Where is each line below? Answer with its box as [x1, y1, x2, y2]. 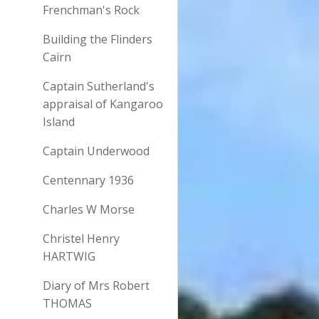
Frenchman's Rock [43, 2, 140, 18]
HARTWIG [43, 249, 95, 264]
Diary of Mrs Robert [43, 278, 150, 293]
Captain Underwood [43, 143, 150, 159]
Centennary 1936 [43, 172, 134, 188]
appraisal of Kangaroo [43, 96, 163, 112]
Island [43, 114, 75, 130]
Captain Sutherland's [43, 78, 155, 94]
